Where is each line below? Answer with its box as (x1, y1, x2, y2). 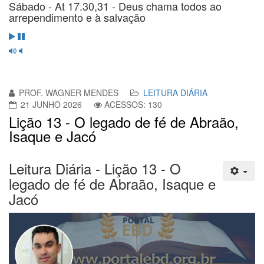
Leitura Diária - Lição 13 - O (9, 157, 181, 179)
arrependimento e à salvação (9, 9, 146, 25)
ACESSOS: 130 (104, 98, 162, 110)
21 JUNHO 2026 (21, 98, 82, 110)
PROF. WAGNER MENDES (19, 86, 118, 98)
